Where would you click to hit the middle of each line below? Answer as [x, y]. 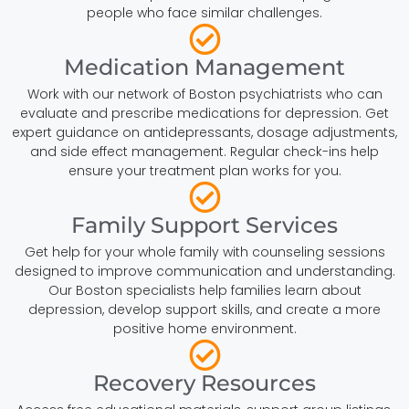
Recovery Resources [204, 383]
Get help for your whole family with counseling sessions [204, 252]
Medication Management [204, 67]
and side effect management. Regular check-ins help [204, 151]
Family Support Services [204, 225]
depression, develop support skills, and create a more [204, 309]
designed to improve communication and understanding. [204, 271]
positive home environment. [204, 328]
